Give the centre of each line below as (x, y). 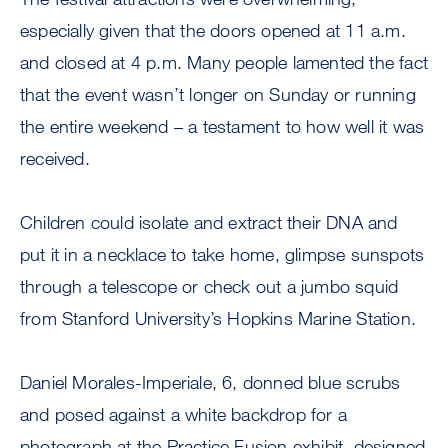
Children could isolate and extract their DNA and (209, 222)
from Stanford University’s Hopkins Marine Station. (218, 318)
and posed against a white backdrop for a (184, 414)
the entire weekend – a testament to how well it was (222, 126)
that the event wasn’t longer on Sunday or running (218, 94)
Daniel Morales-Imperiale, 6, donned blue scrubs (210, 382)
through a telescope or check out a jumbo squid (209, 286)
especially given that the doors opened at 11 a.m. (213, 30)
